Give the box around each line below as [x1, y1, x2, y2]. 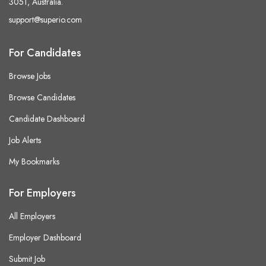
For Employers [9, 185, 76, 201]
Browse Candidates [9, 91, 75, 103]
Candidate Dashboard [9, 112, 85, 125]
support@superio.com [9, 13, 82, 26]
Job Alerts [9, 134, 41, 146]
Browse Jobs [9, 69, 50, 82]
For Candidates [9, 45, 81, 61]
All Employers [9, 210, 55, 222]
